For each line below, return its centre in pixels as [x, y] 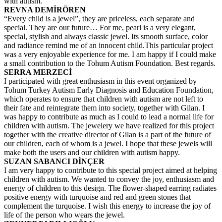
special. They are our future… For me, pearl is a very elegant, [100, 28]
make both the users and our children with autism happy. [92, 152]
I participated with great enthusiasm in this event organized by [100, 81]
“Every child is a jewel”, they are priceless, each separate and [99, 19]
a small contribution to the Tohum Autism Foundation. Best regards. [110, 63]
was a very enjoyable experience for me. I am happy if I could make [110, 54]
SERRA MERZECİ [38, 72]
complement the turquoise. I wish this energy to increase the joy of [107, 206]
